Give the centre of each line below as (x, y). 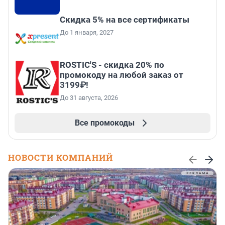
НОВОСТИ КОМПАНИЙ (61, 157)
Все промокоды (104, 123)
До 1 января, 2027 (87, 32)
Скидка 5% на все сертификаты (125, 19)
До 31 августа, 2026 (89, 97)
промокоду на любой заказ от (122, 75)
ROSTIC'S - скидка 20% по (112, 65)
